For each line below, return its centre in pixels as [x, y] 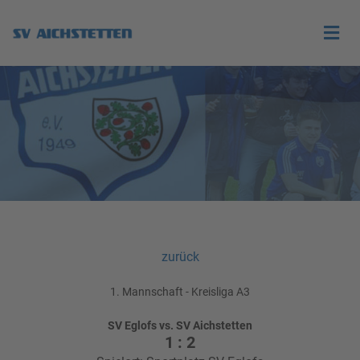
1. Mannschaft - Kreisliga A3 [180, 292]
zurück [180, 257]
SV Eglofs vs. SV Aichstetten [180, 325]
